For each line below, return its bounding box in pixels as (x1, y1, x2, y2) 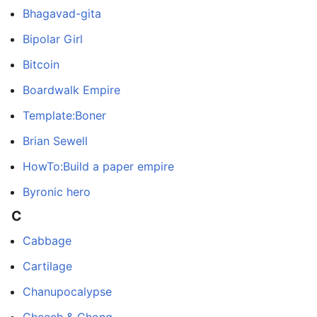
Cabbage (23, 233, 71, 248)
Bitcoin (23, 57, 59, 71)
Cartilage (23, 258, 72, 273)
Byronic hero (23, 184, 91, 199)
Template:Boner (23, 108, 106, 122)
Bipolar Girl (23, 31, 83, 46)
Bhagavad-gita (23, 6, 101, 21)
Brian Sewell (23, 133, 88, 148)
